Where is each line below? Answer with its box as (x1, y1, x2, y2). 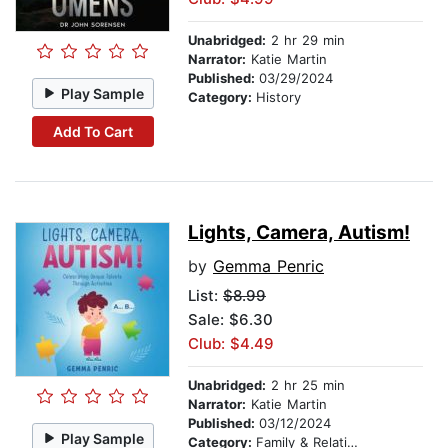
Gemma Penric (213, 256, 324, 277)
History (256, 89, 301, 106)
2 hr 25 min (266, 377, 345, 394)
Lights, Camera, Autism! (188, 221, 410, 245)
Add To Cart (52, 122, 133, 140)
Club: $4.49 (188, 334, 274, 354)
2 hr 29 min (266, 32, 345, 49)
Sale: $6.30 (188, 310, 273, 330)
